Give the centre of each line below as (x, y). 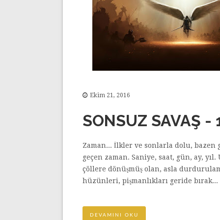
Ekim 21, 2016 (110, 95)
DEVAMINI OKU (114, 215)
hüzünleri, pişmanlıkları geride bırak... (150, 180)
